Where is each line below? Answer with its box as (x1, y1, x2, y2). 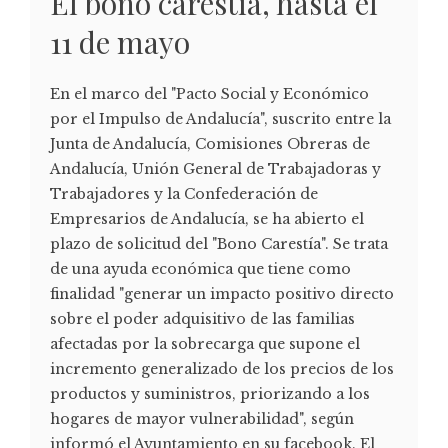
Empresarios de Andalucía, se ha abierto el (50, 209, 364, 228)
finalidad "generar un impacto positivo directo (50, 284, 394, 303)
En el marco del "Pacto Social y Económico (50, 84, 369, 103)
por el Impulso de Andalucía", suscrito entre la (50, 109, 391, 128)
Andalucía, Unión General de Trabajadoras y (50, 159, 381, 178)
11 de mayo (50, 21, 190, 62)
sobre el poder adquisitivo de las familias (50, 309, 355, 328)
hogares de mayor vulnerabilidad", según (50, 409, 354, 428)
